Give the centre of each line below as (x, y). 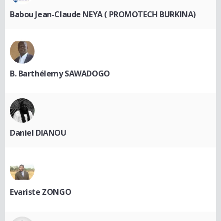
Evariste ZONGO (41, 192)
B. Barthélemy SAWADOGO (60, 74)
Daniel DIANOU (38, 133)
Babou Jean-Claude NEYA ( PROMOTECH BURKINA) (103, 15)
